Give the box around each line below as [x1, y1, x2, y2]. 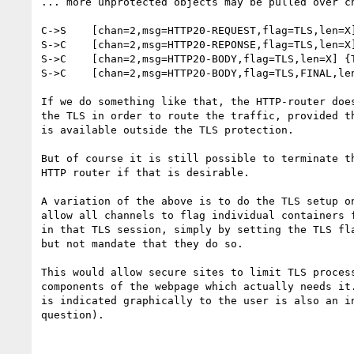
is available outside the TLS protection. [41, 123, 294, 136]
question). [41, 308, 104, 321]
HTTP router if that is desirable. [41, 166, 250, 179]
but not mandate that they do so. [41, 237, 243, 250]
